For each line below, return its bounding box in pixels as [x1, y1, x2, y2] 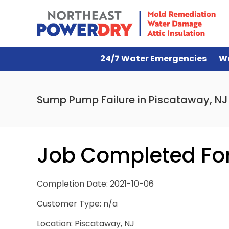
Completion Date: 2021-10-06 [37, 178, 154, 190]
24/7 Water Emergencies [100, 53, 207, 64]
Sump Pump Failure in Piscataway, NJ [37, 93, 228, 107]
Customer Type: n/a [37, 198, 118, 210]
